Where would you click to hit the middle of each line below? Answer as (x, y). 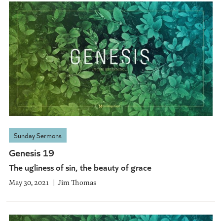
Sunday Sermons (37, 136)
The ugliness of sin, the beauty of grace (80, 167)
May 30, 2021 (29, 183)
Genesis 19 (31, 152)
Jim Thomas (77, 183)
